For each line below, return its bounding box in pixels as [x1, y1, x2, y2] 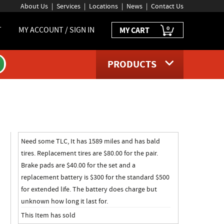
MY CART [119, 25, 149, 35]
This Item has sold [20, 210, 75, 219]
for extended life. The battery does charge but [20, 184, 157, 193]
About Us [20, 1, 48, 10]
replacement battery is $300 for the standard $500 [20, 172, 169, 181]
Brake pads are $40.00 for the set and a [20, 160, 135, 169]
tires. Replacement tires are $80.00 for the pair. [20, 148, 158, 157]
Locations [89, 1, 118, 10]
